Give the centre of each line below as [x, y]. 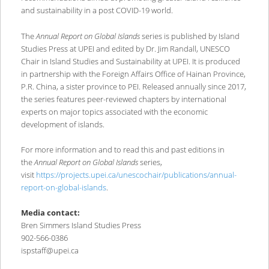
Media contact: [50, 212]
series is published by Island [189, 36]
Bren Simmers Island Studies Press [81, 225]
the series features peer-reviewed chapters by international [123, 99]
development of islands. [62, 124]
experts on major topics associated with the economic [114, 111]
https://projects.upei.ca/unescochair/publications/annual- [136, 174]
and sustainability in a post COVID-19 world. [97, 11]
